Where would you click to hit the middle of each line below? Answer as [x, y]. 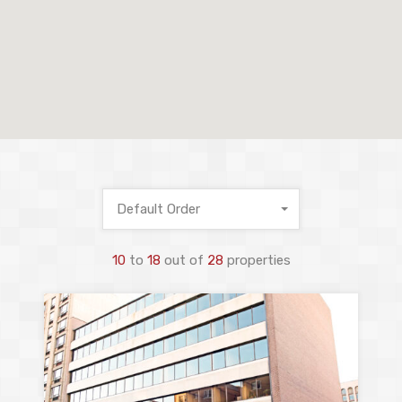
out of [184, 261]
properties [257, 261]
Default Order [158, 210]
